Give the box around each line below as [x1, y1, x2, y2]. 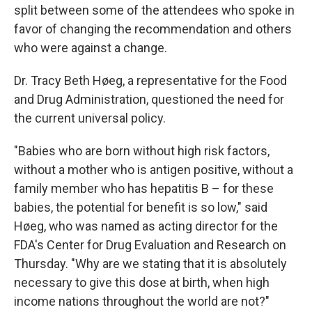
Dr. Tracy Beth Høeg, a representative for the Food [14, 73, 287, 88]
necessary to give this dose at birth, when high [14, 275, 270, 290]
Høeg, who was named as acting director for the [14, 219, 278, 233]
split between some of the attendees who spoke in [14, 3, 295, 17]
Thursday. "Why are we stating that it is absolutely [14, 256, 287, 271]
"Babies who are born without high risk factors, [14, 143, 270, 158]
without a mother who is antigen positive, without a [14, 162, 293, 177]
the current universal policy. [14, 111, 166, 125]
